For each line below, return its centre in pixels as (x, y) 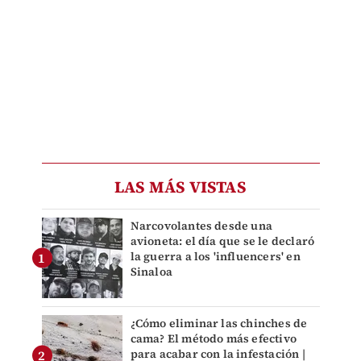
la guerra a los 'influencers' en (215, 257)
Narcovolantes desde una (201, 226)
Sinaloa (151, 272)
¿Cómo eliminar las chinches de (219, 324)
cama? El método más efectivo (214, 339)
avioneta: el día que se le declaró (222, 241)
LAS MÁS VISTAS (180, 187)
